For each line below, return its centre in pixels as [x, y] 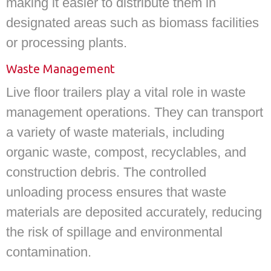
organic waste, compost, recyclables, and [126, 152]
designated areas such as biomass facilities [132, 22]
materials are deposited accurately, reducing [134, 212]
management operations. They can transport [135, 112]
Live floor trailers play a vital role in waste [126, 92]
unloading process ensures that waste [116, 192]
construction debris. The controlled [106, 172]
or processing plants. [67, 42]
